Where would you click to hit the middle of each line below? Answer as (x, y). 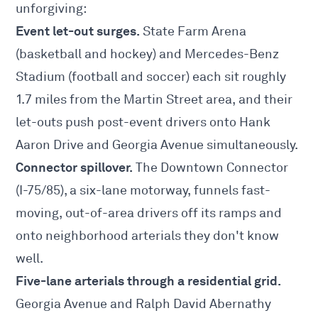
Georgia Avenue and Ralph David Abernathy (144, 304)
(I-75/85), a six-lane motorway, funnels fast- (143, 191)
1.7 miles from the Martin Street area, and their (154, 100)
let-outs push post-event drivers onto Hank (143, 122)
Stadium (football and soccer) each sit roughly (151, 77)
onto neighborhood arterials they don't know (148, 236)
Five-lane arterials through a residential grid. (149, 281)
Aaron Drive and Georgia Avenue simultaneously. (157, 145)
